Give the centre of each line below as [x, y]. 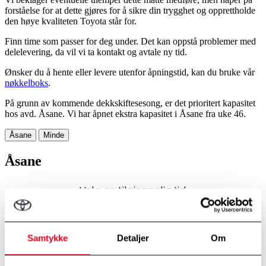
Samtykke [47, 237]
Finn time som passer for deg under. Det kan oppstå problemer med [130, 41]
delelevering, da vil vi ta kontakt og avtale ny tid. [96, 52]
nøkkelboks [26, 83]
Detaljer [133, 237]
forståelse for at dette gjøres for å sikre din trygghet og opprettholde [130, 10]
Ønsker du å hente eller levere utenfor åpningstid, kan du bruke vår [130, 72]
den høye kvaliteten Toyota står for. [71, 21]
